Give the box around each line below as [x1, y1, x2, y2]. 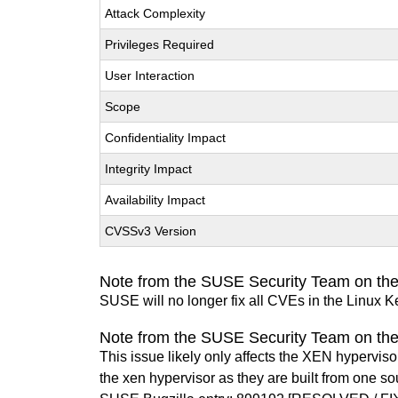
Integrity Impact [105, 162, 193, 176]
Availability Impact [105, 193, 206, 207]
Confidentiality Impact [105, 131, 227, 145]
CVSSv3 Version [105, 224, 197, 238]
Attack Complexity [105, 6, 206, 20]
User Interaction [105, 68, 195, 83]
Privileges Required [105, 37, 215, 52]
